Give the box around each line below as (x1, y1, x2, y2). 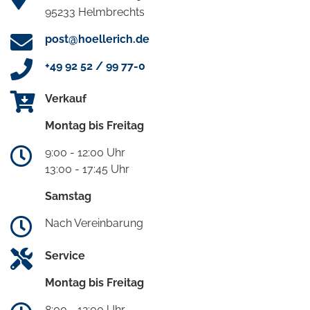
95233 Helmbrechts (45, 6, 145, 19)
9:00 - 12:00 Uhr (45, 146, 125, 160)
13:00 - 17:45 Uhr (45, 163, 129, 176)
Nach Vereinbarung (45, 217, 143, 230)
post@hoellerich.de (45, 33, 149, 46)
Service (45, 249, 85, 263)
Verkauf (45, 92, 86, 106)
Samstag (45, 190, 91, 203)
